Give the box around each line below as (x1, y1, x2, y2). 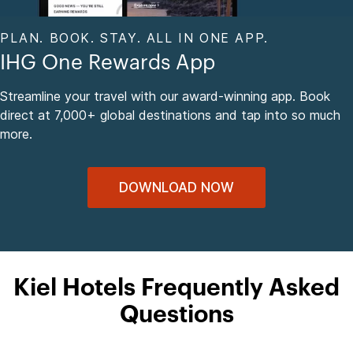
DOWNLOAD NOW (119, 179, 234, 195)
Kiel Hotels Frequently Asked (13, 276, 340, 300)
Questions (119, 303, 234, 327)
